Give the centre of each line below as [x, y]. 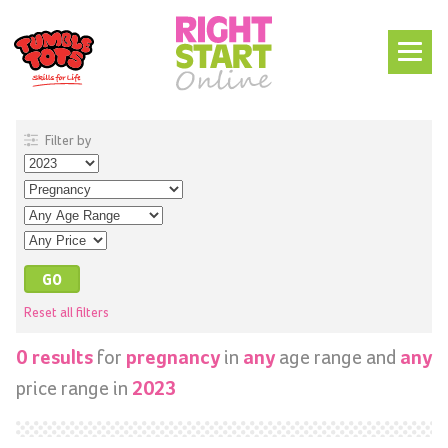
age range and [337, 357]
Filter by [66, 140]
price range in [74, 388]
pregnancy [173, 358]
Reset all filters [66, 313]
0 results [54, 358]
